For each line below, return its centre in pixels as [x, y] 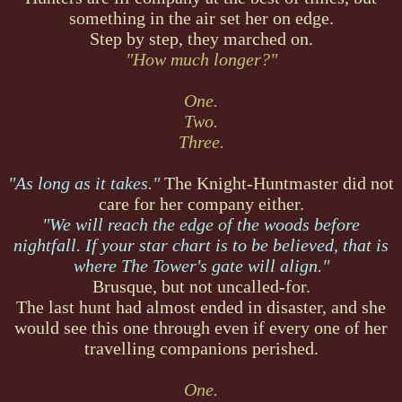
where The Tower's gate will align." [201, 265]
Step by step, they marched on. [201, 38]
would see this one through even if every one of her [201, 327]
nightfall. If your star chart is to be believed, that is [201, 245]
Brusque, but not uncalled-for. [201, 286]
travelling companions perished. [201, 348]
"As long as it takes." [84, 183]
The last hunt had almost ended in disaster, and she [201, 306]
